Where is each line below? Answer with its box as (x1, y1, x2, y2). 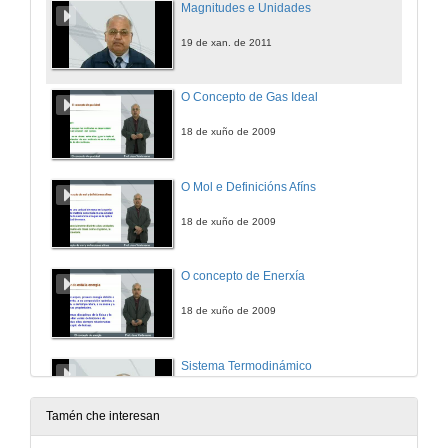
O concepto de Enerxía (181, 269, 305, 284)
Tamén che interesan (46, 409, 160, 424)
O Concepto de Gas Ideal (181, 90, 318, 105)
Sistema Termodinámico (181, 358, 312, 373)
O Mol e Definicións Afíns (181, 179, 316, 194)
